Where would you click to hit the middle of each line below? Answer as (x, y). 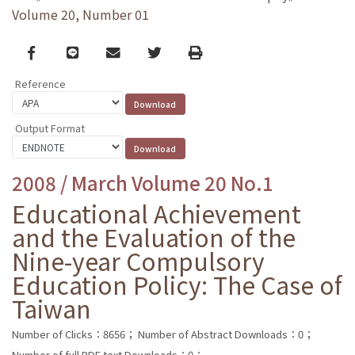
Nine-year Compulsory (138, 260)
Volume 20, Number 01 (80, 15)
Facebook (59, 52)
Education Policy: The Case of (177, 284)
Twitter (171, 52)
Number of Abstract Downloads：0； (226, 334)
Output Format (50, 128)
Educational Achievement (157, 213)
